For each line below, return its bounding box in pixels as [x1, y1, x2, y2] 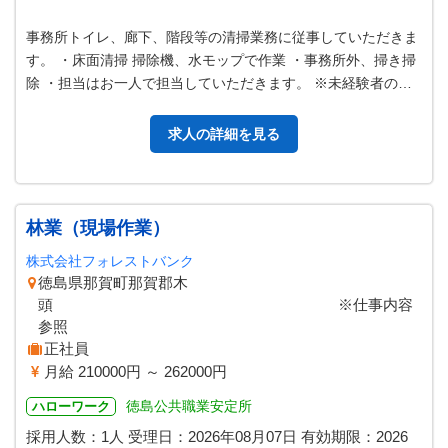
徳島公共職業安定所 [126, 398, 252, 414]
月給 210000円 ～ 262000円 [44, 363, 227, 380]
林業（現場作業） [26, 218, 170, 238]
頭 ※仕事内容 [38, 296, 414, 313]
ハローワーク [32, 399, 110, 414]
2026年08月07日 [188, 428, 297, 445]
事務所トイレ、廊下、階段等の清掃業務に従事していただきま [26, 29, 418, 45]
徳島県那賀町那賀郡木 [38, 274, 189, 291]
